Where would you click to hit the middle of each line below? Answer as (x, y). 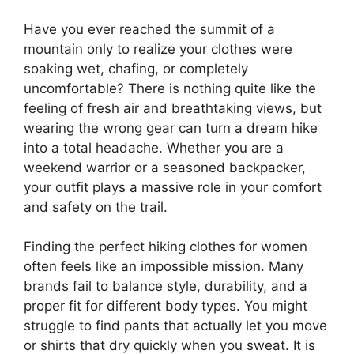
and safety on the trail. (96, 207)
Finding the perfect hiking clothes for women (166, 247)
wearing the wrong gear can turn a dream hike (171, 128)
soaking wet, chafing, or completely (136, 68)
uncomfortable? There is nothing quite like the (170, 88)
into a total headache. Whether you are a (154, 147)
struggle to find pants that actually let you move (175, 326)
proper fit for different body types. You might (166, 306)
